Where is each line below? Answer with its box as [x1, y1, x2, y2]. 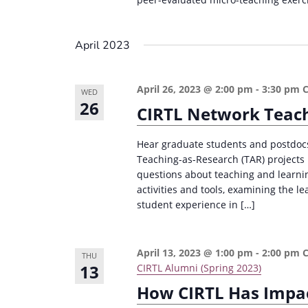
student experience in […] [137, 198, 256, 211]
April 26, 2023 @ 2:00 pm [137, 82, 254, 96]
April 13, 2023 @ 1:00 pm [137, 246, 254, 259]
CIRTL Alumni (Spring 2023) [137, 261, 262, 274]
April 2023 [75, 38, 131, 53]
